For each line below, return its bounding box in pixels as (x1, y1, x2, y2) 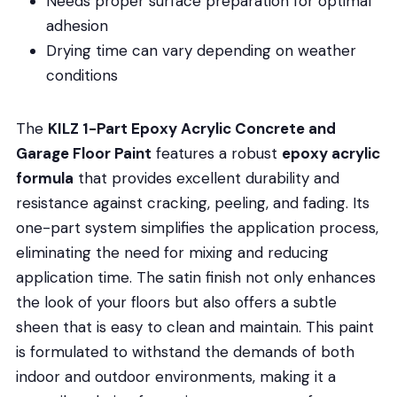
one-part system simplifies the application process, (15, 217, 378, 237)
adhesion (45, 15, 108, 35)
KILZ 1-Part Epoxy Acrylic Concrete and (47, 118, 336, 138)
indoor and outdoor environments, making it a (15, 366, 336, 386)
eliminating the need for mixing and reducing (15, 242, 329, 262)
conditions (45, 65, 118, 85)
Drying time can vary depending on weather (45, 40, 356, 60)
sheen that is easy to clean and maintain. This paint (15, 316, 374, 337)
